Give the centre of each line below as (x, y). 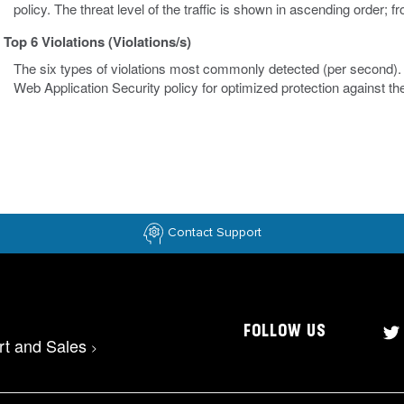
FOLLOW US (285, 331)
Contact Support (215, 233)
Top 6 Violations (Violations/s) (97, 42)
